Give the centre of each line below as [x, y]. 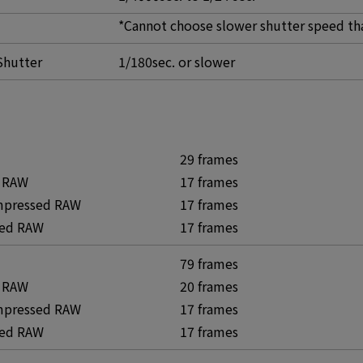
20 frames [209, 286]
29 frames [209, 159]
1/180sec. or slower [177, 62]
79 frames [209, 263]
